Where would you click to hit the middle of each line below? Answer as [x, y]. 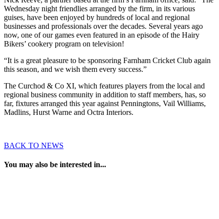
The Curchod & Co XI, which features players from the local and [104, 86]
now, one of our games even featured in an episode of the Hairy [102, 35]
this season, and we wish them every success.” [75, 69]
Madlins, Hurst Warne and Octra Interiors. [69, 112]
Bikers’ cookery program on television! [64, 44]
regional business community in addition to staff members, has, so [105, 95]
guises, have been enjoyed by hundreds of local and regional [97, 18]
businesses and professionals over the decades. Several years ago [103, 26]
